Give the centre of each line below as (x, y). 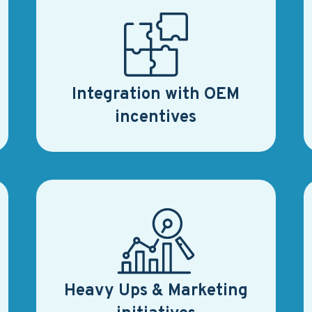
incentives (156, 118)
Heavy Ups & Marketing (156, 291)
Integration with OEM (156, 95)
